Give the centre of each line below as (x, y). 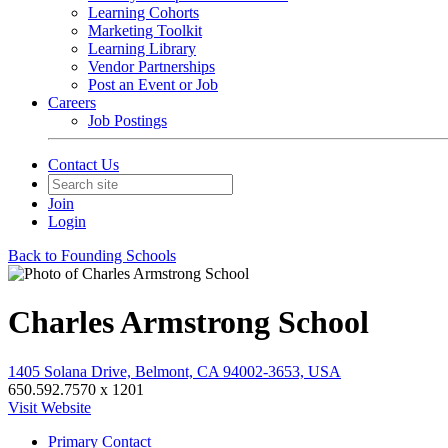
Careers (72, 102)
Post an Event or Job (153, 84)
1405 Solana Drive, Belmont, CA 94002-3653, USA (174, 371)
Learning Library (142, 48)
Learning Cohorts (143, 12)
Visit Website (49, 407)
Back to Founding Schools (92, 255)
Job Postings (127, 120)
